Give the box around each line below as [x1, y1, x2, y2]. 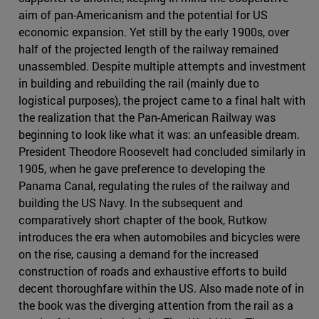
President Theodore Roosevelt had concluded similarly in [19, 144, 305, 159]
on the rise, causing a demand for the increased [19, 246, 258, 262]
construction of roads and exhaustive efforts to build [19, 263, 287, 279]
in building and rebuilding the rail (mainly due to [19, 75, 259, 91]
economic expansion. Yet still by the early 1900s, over [19, 24, 289, 40]
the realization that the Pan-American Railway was [19, 110, 276, 125]
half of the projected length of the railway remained [19, 41, 278, 57]
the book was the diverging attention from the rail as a [19, 298, 293, 313]
